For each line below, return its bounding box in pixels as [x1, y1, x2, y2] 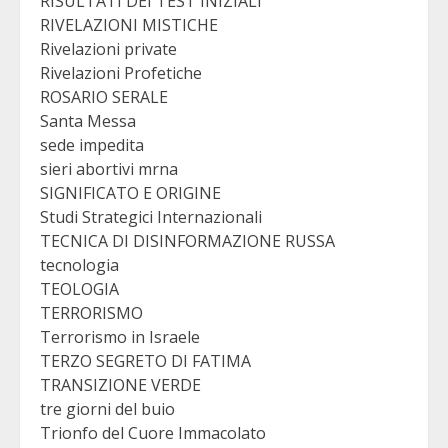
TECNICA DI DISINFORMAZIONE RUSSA [40, 229, 335, 252]
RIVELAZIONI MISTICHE [40, 13, 218, 36]
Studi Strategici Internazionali [40, 205, 262, 228]
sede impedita [40, 133, 144, 156]
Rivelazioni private [40, 37, 177, 60]
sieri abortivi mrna [40, 157, 178, 180]
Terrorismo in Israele [40, 325, 200, 348]
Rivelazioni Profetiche [40, 61, 202, 84]
